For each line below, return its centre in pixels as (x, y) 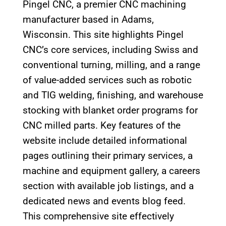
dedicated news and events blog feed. (104, 201)
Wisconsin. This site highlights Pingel (103, 35)
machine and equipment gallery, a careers (111, 171)
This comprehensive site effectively (98, 216)
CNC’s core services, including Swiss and (110, 50)
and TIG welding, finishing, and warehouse (113, 95)
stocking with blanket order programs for (110, 110)
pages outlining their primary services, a (107, 156)
